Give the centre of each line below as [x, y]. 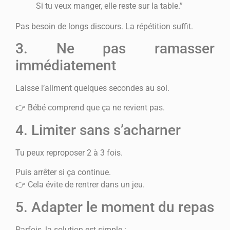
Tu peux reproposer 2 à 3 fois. [69, 152]
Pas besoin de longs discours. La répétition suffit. [104, 26]
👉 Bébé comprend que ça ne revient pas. [90, 108]
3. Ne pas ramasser [115, 48]
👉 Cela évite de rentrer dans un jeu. [80, 185]
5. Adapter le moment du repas [115, 207]
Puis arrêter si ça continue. [63, 172]
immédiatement [66, 65]
